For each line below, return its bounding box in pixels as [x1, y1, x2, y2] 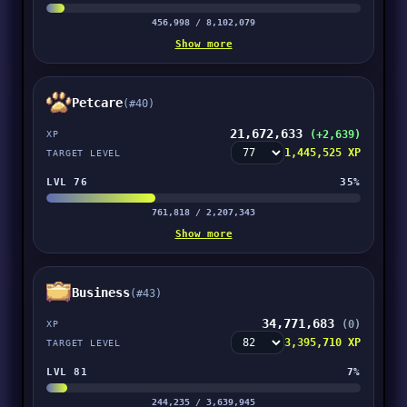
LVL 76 [46, 175, 88, 188]
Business [72, 285, 131, 300]
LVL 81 [46, 365, 88, 378]
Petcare [72, 95, 124, 110]
